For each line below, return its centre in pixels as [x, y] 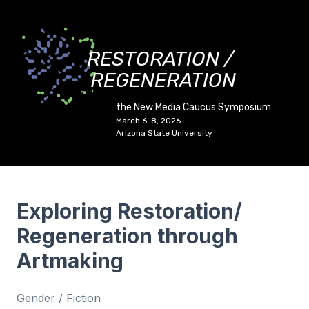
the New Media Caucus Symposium [193, 107]
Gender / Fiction [59, 298]
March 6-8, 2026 [148, 121]
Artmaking [70, 261]
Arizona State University [164, 133]
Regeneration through [127, 236]
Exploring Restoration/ [129, 211]
